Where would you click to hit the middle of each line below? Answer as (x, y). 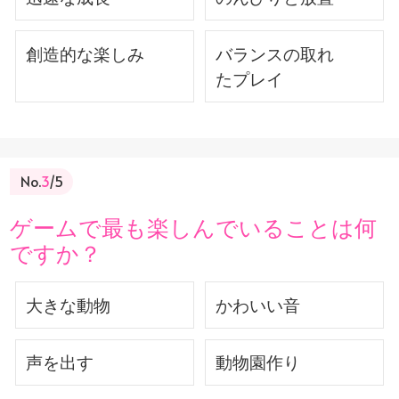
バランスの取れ (274, 53)
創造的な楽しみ (85, 53)
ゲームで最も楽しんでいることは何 (194, 228)
